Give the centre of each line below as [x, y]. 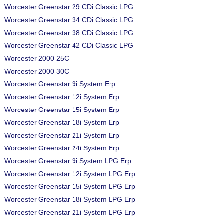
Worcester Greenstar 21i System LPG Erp [70, 212]
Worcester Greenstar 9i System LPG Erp [68, 161]
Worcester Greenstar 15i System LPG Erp [70, 186]
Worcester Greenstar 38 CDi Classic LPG [69, 33]
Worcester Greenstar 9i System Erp [60, 84]
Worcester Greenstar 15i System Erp [62, 110]
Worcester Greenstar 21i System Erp [62, 135]
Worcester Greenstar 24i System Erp [62, 148]
